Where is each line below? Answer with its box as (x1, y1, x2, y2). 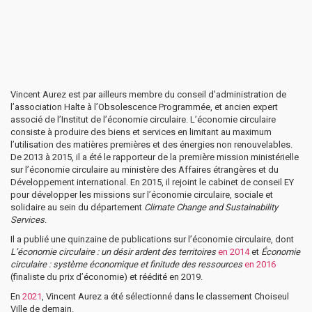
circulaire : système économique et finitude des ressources (10, 258, 242, 270)
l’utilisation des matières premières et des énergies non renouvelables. (10, 139, 292, 150)
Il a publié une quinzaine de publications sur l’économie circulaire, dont (10, 233, 294, 244)
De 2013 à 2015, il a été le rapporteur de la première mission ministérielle (10, 151, 299, 162)
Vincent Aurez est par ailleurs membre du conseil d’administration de (10, 88, 286, 100)
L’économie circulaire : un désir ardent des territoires (10, 246, 216, 257)
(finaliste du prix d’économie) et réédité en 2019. (10, 271, 203, 282)
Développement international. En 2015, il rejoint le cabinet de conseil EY (10, 176, 294, 187)
